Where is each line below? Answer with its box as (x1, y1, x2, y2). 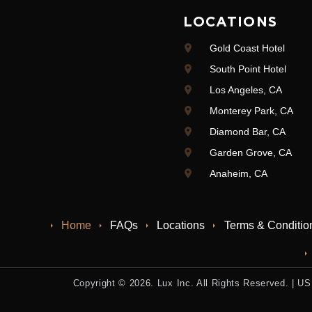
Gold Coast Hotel (209, 42, 285, 54)
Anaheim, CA (209, 168, 267, 179)
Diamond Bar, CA (209, 126, 286, 137)
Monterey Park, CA (209, 105, 293, 116)
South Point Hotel (209, 63, 286, 75)
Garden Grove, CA (209, 147, 292, 158)
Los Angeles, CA (209, 84, 282, 95)
